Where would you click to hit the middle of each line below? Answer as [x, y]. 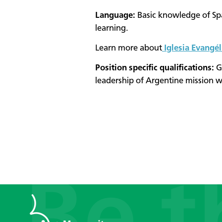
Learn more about [129, 49]
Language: [115, 15]
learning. [112, 28]
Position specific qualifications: [155, 68]
